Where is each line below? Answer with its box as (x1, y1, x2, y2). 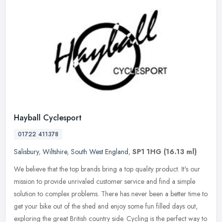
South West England (71, 146, 128, 157)
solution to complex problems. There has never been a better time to (14, 188, 208, 199)
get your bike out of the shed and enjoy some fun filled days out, (14, 201, 198, 211)
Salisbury (14, 146, 39, 157)
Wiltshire (43, 146, 67, 157)
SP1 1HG (132, 146, 162, 157)
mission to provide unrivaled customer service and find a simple (14, 176, 195, 186)
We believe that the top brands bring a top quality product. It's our (14, 164, 200, 174)
